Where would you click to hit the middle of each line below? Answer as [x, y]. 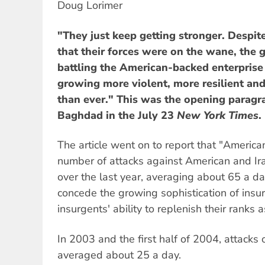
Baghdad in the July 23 [117, 115]
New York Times [218, 115]
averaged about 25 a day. [119, 255]
